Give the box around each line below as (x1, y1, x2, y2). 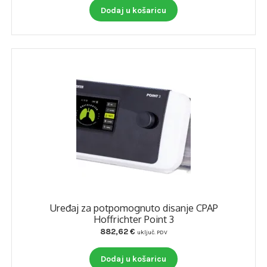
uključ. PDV (136, 228, 167, 236)
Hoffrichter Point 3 (93, 212, 174, 225)
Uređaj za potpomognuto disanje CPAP (49, 201, 218, 214)
